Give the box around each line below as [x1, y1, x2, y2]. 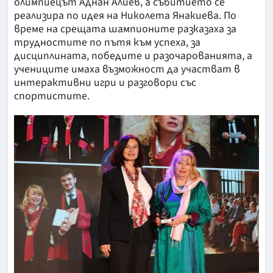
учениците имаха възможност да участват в [14, 62, 240, 77]
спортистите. [14, 88, 90, 104]
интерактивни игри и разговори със [14, 75, 196, 91]
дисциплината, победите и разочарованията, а [14, 48, 252, 64]
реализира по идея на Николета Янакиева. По [14, 8, 236, 24]
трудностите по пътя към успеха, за [14, 35, 200, 51]
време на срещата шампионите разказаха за [14, 21, 236, 37]
